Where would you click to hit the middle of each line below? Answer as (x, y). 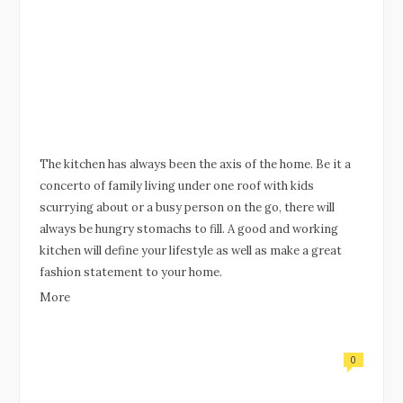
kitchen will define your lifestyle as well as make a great (191, 250)
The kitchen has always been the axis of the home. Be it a (195, 164)
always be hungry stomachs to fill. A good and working (189, 228)
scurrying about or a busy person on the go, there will (187, 207)
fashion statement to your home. (131, 272)
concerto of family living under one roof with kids (177, 185)
